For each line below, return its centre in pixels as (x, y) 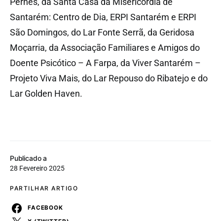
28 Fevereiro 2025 (37, 168)
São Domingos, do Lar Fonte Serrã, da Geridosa (102, 32)
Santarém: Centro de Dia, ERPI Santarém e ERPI (103, 17)
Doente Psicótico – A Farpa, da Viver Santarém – (105, 63)
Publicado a (29, 158)
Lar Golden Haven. (46, 93)
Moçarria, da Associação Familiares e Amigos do (105, 47)
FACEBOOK (45, 208)
